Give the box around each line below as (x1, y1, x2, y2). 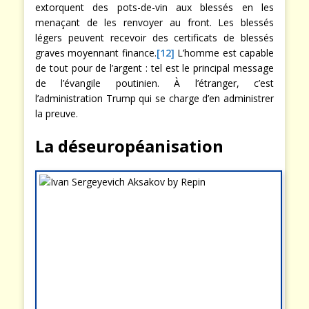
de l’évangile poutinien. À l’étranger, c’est (35, 77, 274, 90)
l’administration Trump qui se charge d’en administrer (35, 92, 274, 106)
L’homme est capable (174, 46, 275, 60)
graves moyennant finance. (35, 46, 157, 60)
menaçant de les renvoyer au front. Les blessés (35, 16, 274, 30)
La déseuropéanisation (35, 134, 223, 158)
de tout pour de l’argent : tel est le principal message (35, 61, 274, 75)
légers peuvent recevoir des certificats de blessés (35, 31, 274, 45)
